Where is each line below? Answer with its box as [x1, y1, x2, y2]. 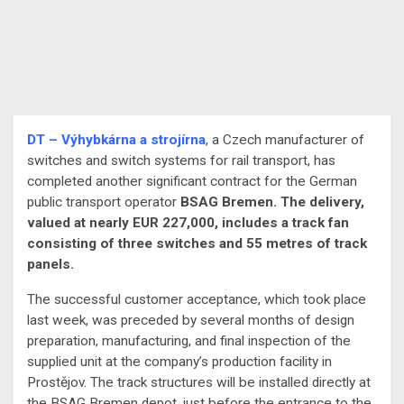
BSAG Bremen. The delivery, [180, 194, 364, 211]
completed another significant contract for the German [27, 173, 357, 190]
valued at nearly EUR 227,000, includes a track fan [27, 215, 349, 232]
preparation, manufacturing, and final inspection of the [27, 333, 351, 350]
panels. [27, 256, 74, 273]
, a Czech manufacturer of [206, 132, 364, 149]
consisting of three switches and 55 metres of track [27, 235, 367, 252]
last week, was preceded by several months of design [27, 312, 354, 329]
